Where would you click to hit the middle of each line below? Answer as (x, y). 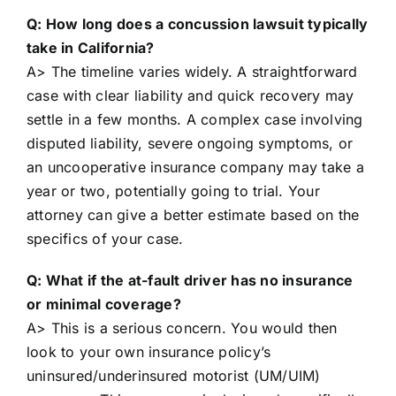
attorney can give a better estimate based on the (193, 215)
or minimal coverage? (103, 305)
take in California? (90, 48)
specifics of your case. (105, 239)
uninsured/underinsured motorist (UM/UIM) (173, 376)
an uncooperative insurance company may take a (195, 168)
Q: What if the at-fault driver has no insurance (190, 281)
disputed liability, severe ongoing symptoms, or (190, 144)
